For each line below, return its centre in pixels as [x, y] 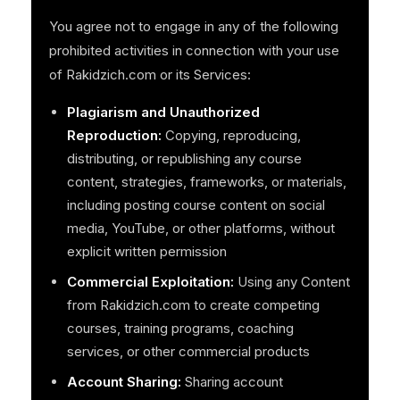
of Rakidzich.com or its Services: [150, 75]
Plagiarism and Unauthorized [163, 112]
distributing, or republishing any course [184, 159]
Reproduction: [114, 136]
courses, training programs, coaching [180, 329]
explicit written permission [146, 252]
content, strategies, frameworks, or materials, [206, 182]
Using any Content [292, 282]
